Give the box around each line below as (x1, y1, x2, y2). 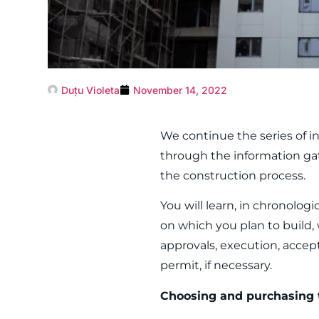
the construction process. (160, 168, 306, 182)
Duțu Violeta (61, 83, 120, 96)
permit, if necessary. (160, 258, 273, 273)
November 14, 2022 (133, 83, 228, 96)
